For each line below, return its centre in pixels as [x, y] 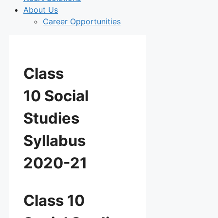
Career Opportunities [82, 21]
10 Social [56, 95]
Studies [51, 118]
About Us [41, 10]
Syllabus [54, 140]
